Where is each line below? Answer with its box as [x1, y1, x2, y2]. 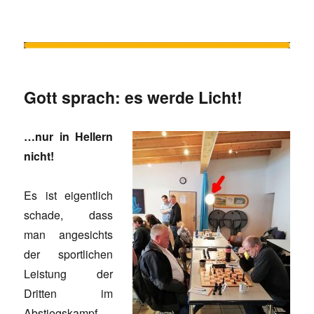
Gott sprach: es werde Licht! [24, 85, 243, 109]
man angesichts [24, 226, 113, 243]
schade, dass [24, 206, 113, 223]
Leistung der [24, 265, 113, 282]
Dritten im [24, 285, 113, 301]
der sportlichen [24, 245, 113, 262]
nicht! [24, 147, 55, 164]
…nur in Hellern [24, 128, 113, 144]
